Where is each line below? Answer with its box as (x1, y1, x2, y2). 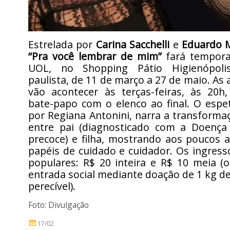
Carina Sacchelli (95, 37, 170, 51)
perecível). (28, 179, 75, 193)
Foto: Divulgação (28, 199, 89, 210)
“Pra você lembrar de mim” (28, 49, 162, 63)
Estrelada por (28, 37, 96, 51)
